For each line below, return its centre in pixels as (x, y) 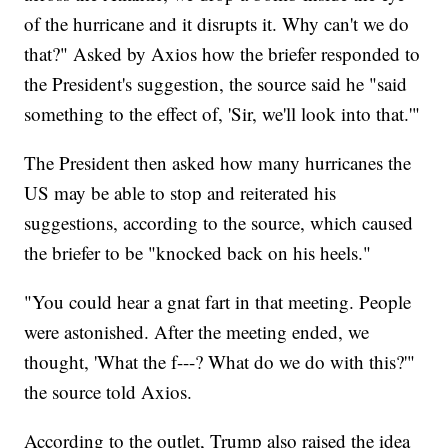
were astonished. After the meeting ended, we (197, 332)
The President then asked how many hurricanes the (218, 163)
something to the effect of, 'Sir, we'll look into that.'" (222, 114)
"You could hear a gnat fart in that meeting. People (218, 302)
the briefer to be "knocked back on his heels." (198, 253)
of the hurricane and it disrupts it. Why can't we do (217, 24)
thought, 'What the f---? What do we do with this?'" (220, 362)
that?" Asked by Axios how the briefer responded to (222, 54)
